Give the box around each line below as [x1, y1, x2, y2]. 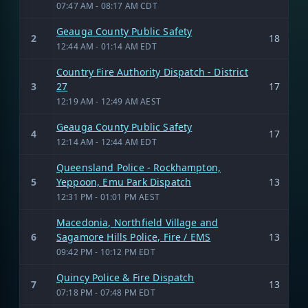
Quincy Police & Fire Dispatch [56, 270, 195, 284]
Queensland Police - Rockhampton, [56, 160, 221, 174]
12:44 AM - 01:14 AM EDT [56, 40, 157, 52]
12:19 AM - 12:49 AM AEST [56, 95, 161, 107]
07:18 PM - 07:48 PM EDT [56, 286, 155, 298]
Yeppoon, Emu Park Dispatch [56, 175, 192, 188]
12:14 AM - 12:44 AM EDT [56, 135, 157, 148]
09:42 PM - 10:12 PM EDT [56, 245, 155, 258]
